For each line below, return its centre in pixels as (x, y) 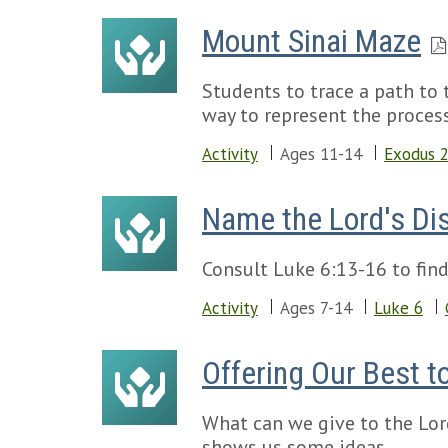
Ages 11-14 (321, 154)
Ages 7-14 (316, 308)
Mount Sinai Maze (311, 41)
